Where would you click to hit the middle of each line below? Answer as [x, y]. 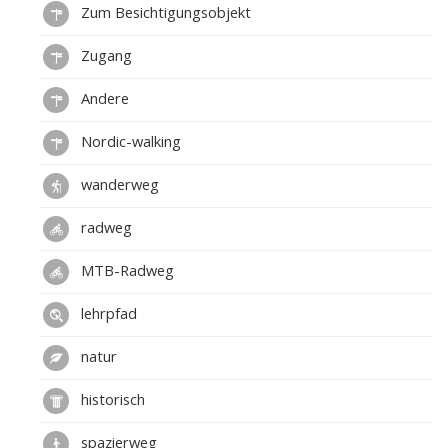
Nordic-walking [129, 141]
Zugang [104, 55]
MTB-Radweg [125, 270]
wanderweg [118, 184]
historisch [111, 399]
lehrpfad [107, 313]
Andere [103, 98]
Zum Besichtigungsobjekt [164, 12]
